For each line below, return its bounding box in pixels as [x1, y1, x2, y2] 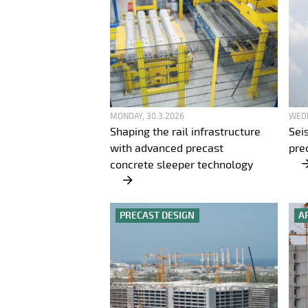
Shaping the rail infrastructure [110, 125, 261, 139]
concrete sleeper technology [110, 158, 256, 172]
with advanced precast [110, 142, 223, 155]
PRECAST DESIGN [120, 209, 195, 221]
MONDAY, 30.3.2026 [110, 111, 184, 122]
